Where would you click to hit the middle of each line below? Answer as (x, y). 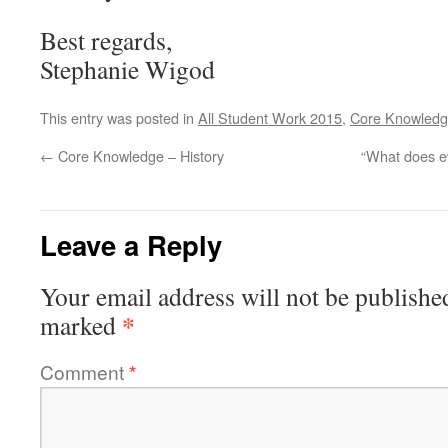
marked (81, 325)
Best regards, (106, 40)
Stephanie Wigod (127, 69)
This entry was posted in (119, 117)
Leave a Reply (131, 244)
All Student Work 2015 (270, 117)
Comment (84, 371)
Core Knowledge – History (139, 155)
